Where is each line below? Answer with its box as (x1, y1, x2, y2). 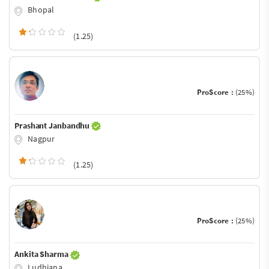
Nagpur (26, 133, 55, 144)
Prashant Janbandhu (14, 119, 92, 131)
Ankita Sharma (14, 249, 70, 260)
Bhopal (26, 4, 55, 15)
